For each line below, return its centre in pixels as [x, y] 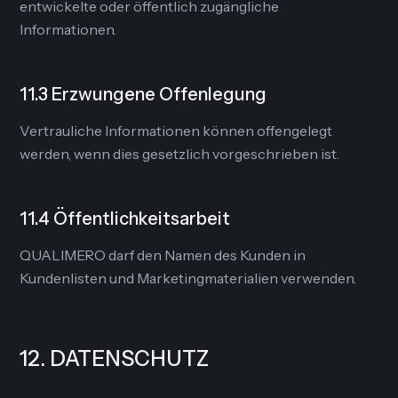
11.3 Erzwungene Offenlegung [143, 94]
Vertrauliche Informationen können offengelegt [176, 131]
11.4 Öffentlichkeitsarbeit [125, 219]
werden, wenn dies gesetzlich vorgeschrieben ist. [180, 154]
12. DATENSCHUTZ [115, 358]
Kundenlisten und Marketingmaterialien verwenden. [188, 278]
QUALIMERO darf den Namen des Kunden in [163, 255]
